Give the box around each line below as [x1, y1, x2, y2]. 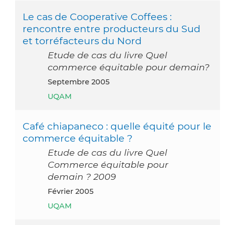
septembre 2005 [52, 77, 109, 86]
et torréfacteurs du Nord [23, 34, 142, 47]
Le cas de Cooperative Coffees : [23, 10, 172, 23]
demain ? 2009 [48, 171, 116, 182]
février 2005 [52, 186, 93, 196]
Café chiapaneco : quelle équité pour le [23, 120, 211, 132]
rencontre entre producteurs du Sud [23, 22, 200, 35]
